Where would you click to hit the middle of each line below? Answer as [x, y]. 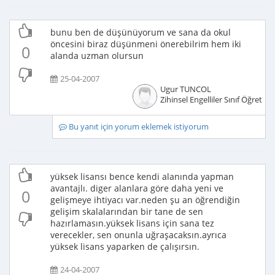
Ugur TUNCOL [185, 89]
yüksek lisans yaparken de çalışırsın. [125, 246]
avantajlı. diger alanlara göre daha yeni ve [137, 188]
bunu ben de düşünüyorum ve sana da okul [141, 32]
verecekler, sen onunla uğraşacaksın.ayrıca [138, 235]
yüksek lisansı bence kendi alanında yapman [142, 176]
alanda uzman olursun [97, 56]
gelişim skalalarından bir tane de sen [127, 211]
